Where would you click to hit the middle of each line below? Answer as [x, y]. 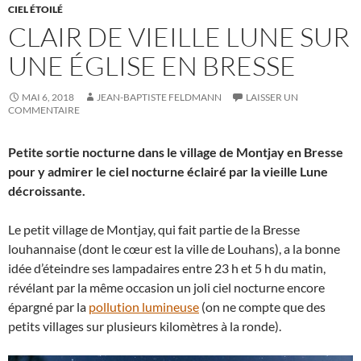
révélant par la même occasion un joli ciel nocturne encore [166, 287]
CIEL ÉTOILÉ [35, 9]
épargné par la [48, 307]
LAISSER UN [272, 97]
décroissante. [47, 191]
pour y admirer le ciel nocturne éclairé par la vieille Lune [168, 171]
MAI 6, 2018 [48, 97]
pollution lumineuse [144, 307]
